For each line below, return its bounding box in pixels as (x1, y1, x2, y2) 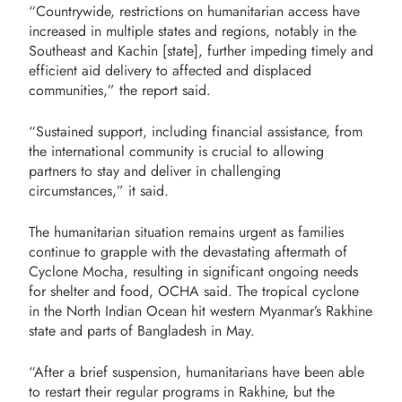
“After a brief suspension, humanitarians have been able (29, 361, 364, 382)
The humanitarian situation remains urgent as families (29, 221, 344, 242)
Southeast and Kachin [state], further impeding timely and (29, 39, 373, 61)
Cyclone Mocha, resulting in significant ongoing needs (29, 260, 358, 282)
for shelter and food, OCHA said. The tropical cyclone (29, 280, 359, 301)
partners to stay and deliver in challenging (29, 160, 281, 181)
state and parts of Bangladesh (29, 319, 206, 341)
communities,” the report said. (29, 79, 211, 100)
